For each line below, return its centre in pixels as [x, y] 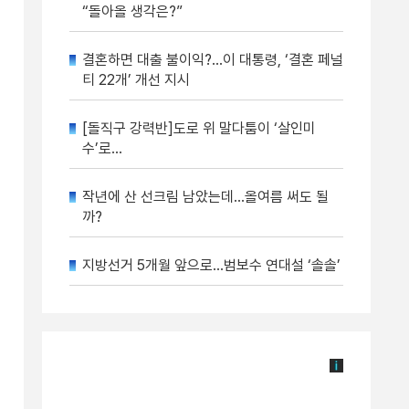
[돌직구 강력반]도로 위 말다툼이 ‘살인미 [199, 128]
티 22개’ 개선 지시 [136, 80]
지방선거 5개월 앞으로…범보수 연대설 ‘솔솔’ [211, 265]
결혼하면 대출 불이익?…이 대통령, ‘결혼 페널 [213, 60]
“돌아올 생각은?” [132, 11]
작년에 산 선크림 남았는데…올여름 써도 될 [205, 197]
